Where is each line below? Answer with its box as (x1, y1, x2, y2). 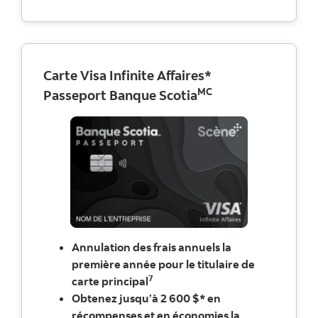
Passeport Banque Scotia (43, 86, 197, 104)
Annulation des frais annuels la (72, 240, 231, 255)
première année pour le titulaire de (72, 257, 255, 272)
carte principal (72, 274, 148, 289)
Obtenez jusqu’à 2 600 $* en (72, 291, 221, 306)
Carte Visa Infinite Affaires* (43, 66, 212, 84)
